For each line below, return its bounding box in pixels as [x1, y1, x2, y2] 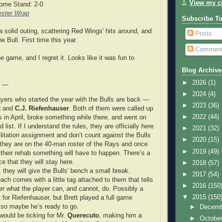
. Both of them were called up [69, 105, 153, 112]
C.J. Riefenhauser [15, 105, 69, 112]
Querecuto [67, 212, 99, 220]
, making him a [99, 212, 142, 220]
